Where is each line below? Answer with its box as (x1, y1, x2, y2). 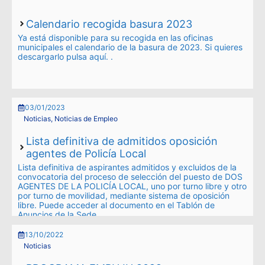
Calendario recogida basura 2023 (26, 17, 193, 30)
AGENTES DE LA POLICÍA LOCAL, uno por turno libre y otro (18, 181, 247, 191)
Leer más (30, 225, 65, 235)
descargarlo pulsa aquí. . (18, 51, 113, 62)
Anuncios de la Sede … (18, 209, 106, 219)
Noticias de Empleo (54, 114, 118, 123)
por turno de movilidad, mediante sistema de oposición (18, 190, 230, 201)
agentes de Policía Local (26, 147, 147, 160)
